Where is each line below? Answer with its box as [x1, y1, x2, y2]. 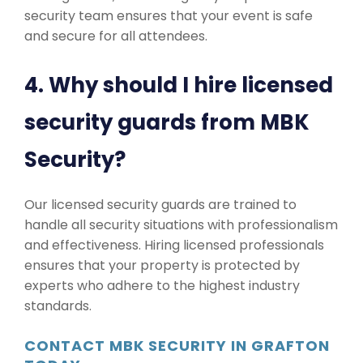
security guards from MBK [24, 108, 310, 137]
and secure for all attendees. [24, 27, 207, 45]
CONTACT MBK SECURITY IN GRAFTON [24, 335, 330, 356]
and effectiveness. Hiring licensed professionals [24, 236, 324, 254]
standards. [24, 297, 92, 315]
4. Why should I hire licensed [24, 70, 333, 100]
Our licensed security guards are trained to [24, 195, 297, 214]
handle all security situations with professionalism [24, 216, 338, 234]
